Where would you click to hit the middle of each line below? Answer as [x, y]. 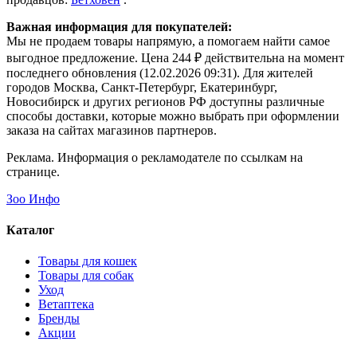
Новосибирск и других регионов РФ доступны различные [165, 101]
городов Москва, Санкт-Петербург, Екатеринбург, [142, 87]
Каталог [30, 230]
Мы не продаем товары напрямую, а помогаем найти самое [168, 41]
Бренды [59, 319]
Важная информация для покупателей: [119, 26]
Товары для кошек [88, 261]
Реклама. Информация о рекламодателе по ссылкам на [155, 157]
